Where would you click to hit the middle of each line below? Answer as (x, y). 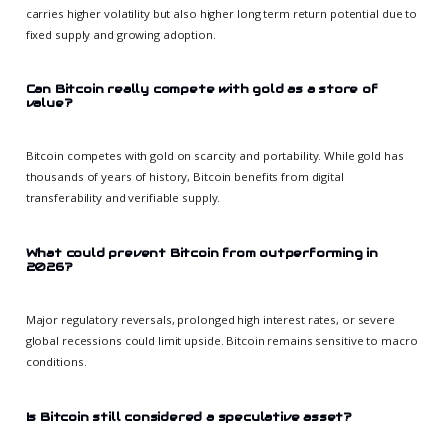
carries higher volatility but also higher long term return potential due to (221, 13)
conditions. (56, 362)
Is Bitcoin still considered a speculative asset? (188, 416)
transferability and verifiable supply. (123, 198)
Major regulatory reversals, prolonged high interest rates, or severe (210, 320)
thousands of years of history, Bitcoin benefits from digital (184, 177)
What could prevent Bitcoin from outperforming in (201, 253)
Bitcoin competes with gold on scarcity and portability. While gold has (214, 156)
